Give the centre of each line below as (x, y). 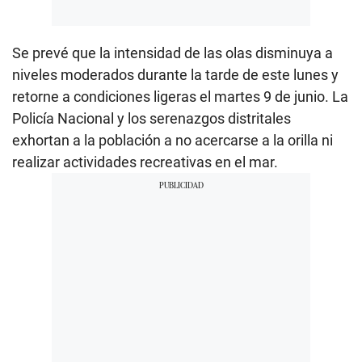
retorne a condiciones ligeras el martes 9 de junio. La (180, 96)
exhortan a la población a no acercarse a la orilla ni (173, 140)
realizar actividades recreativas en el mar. (145, 162)
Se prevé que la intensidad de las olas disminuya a (173, 53)
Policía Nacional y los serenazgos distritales (152, 118)
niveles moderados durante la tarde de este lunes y (175, 74)
